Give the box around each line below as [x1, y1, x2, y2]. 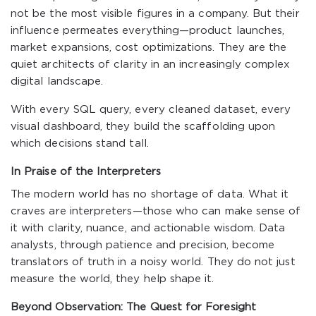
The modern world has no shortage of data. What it [11, 190, 289, 199]
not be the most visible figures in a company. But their [11, 9, 300, 18]
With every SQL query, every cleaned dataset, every [11, 105, 291, 114]
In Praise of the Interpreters [11, 167, 161, 176]
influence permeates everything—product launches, [11, 26, 285, 35]
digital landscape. [11, 77, 104, 86]
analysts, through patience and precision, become [11, 241, 275, 250]
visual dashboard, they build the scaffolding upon [11, 122, 276, 131]
